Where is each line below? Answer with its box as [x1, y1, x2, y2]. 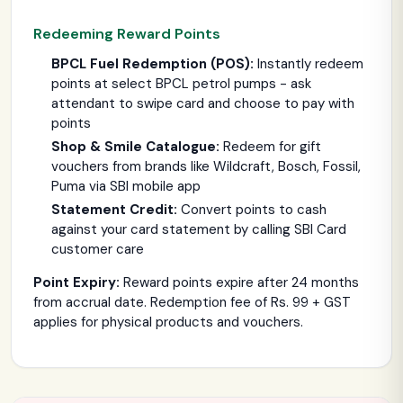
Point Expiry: [33, 273, 120, 291]
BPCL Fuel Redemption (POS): [51, 55, 254, 74]
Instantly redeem [254, 55, 363, 74]
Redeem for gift [219, 137, 321, 156]
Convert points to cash [177, 200, 327, 219]
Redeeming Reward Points [33, 24, 220, 44]
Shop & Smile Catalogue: [51, 137, 219, 156]
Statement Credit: [51, 200, 177, 219]
